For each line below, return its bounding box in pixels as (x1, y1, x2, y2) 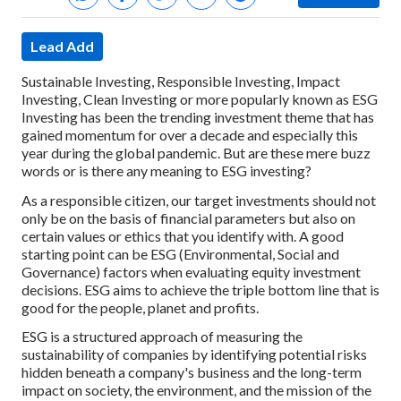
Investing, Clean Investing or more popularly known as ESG (21, 90, 378, 107)
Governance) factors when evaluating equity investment (21, 262, 361, 280)
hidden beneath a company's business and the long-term (21, 363, 362, 381)
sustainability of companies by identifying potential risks (21, 346, 367, 363)
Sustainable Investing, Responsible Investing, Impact (21, 72, 340, 90)
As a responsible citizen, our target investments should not (21, 191, 376, 209)
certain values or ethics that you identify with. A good (21, 226, 344, 244)
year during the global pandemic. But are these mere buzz (21, 143, 371, 161)
